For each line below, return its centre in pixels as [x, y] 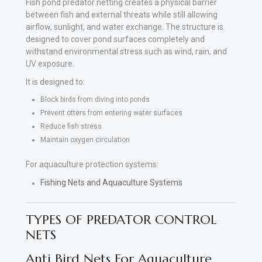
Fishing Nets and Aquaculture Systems [111, 182]
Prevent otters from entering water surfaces [111, 113]
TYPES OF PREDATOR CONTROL [121, 219]
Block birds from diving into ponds [95, 99]
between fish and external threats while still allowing [122, 14]
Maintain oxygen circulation [85, 139]
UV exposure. [50, 63]
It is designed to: [55, 82]
